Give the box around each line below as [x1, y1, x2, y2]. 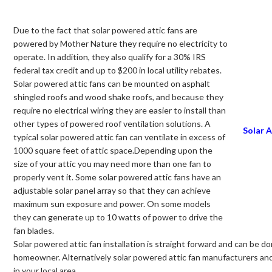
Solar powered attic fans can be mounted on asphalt [13, 78, 210, 89]
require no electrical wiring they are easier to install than [13, 104, 226, 115]
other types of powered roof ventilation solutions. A [13, 118, 211, 129]
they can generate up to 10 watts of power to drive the [13, 211, 223, 222]
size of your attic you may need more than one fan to [13, 158, 211, 169]
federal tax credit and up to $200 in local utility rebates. [13, 64, 222, 75]
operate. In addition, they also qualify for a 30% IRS [13, 51, 206, 62]
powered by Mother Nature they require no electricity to [13, 38, 228, 49]
